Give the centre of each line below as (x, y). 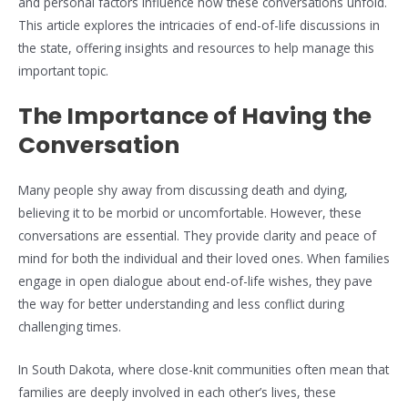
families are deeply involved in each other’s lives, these (177, 393)
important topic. (63, 71)
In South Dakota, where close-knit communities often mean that (204, 370)
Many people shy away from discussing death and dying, (183, 190)
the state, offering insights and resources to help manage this (196, 48)
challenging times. (70, 327)
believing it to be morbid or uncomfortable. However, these (190, 213)
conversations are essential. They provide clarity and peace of (197, 236)
